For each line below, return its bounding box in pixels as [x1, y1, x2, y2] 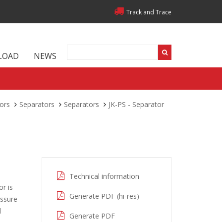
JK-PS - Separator [109, 100, 164, 109]
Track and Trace [126, 8, 171, 16]
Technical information [69, 171, 139, 181]
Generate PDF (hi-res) [69, 191, 139, 201]
